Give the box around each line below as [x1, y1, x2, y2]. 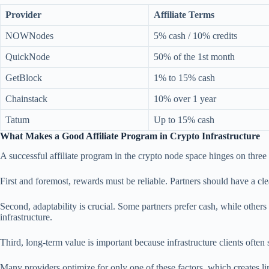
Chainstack [5, 93, 47, 104]
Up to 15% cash [154, 114, 214, 125]
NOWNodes [5, 30, 53, 41]
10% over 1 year [154, 93, 216, 104]
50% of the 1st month [154, 51, 235, 62]
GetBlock [5, 72, 42, 83]
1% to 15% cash [154, 72, 215, 83]
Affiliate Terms [154, 9, 214, 20]
